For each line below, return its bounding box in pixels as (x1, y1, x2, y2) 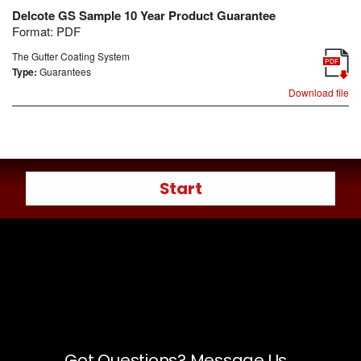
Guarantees (39, 64, 91, 78)
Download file (288, 85, 349, 99)
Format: (12, 22, 56, 39)
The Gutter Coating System (12, 48, 130, 63)
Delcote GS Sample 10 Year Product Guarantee (12, 6, 276, 24)
